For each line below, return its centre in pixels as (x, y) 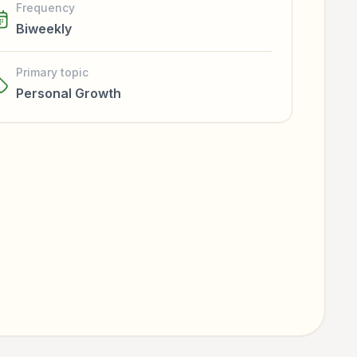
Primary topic (52, 72)
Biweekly (44, 29)
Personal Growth (69, 93)
